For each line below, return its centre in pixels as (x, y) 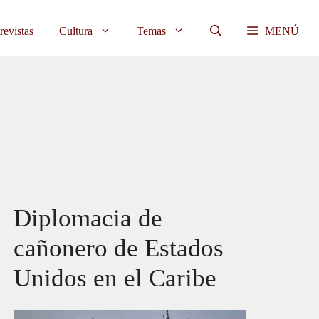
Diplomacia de (88, 219)
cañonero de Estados (119, 249)
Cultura (76, 31)
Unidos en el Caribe (115, 278)
